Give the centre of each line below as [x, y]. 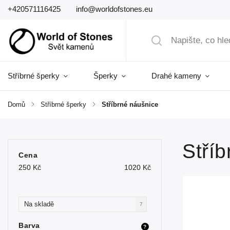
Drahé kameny [176, 76]
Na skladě [39, 204]
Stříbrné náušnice [130, 105]
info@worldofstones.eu [114, 9]
